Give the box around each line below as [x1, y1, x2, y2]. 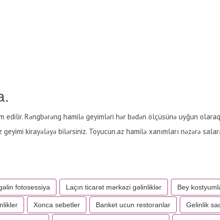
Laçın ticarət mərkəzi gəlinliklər [66, 183, 162, 191]
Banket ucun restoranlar [96, 201, 170, 209]
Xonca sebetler [33, 201, 80, 209]
